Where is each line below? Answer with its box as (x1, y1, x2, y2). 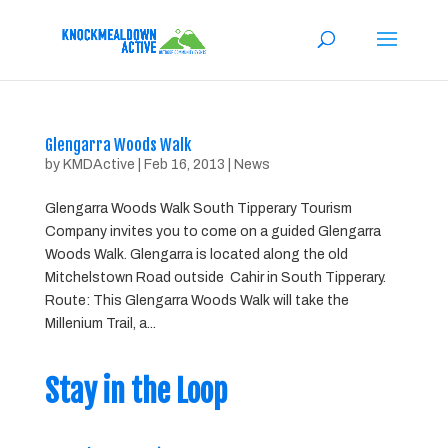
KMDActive (62, 157, 135, 172)
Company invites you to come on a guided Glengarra (44, 224, 381, 239)
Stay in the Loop (44, 373, 227, 410)
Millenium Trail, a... (44, 316, 156, 331)
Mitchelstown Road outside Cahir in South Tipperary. (44, 270, 386, 285)
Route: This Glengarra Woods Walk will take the (44, 293, 349, 308)
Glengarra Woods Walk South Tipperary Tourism (44, 201, 352, 216)
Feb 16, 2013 (143, 157, 225, 172)
